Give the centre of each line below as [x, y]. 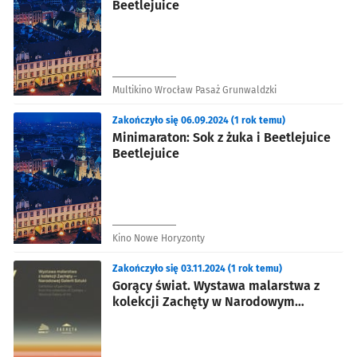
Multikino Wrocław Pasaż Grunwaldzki [194, 90]
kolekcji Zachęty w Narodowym [204, 301]
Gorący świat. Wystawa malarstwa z [216, 285]
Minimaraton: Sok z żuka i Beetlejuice [222, 137]
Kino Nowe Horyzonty [159, 238]
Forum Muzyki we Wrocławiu [194, 317]
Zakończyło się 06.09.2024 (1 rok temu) [199, 120]
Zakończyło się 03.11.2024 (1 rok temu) [197, 268]
